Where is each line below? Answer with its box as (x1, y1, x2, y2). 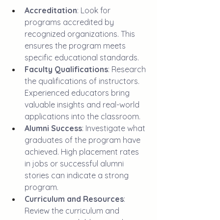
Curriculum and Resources (25, 194, 124, 204)
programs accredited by (25, 17, 116, 27)
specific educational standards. (25, 53, 141, 63)
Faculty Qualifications (25, 64, 108, 75)
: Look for (77, 5, 112, 16)
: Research (108, 64, 148, 75)
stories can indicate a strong (25, 170, 131, 181)
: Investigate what (82, 123, 147, 134)
